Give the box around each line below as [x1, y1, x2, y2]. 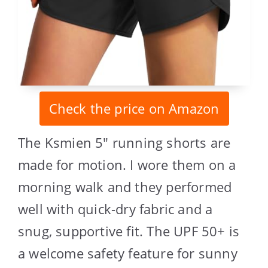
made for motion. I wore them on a [18, 156, 236, 174]
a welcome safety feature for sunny [18, 244, 237, 263]
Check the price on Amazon [48, 99, 220, 118]
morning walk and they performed [18, 178, 232, 196]
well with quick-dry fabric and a [18, 200, 213, 218]
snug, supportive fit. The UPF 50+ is [18, 222, 240, 240]
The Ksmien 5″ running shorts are [18, 133, 231, 152]
